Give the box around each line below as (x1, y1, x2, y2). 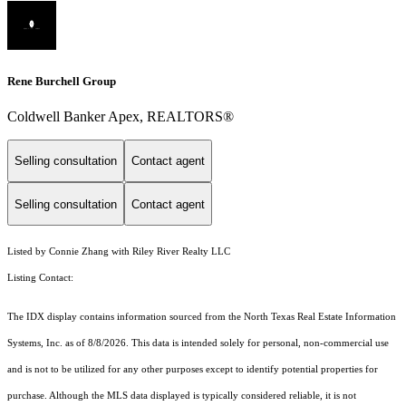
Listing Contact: (7, 273, 79, 284)
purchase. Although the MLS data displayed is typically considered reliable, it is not (7, 391, 356, 401)
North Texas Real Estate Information (244, 312, 396, 323)
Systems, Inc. (7, 338, 63, 349)
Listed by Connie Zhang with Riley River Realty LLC (7, 246, 230, 257)
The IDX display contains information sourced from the (7, 312, 244, 323)
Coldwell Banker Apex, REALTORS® (7, 108, 234, 124)
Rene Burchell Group (7, 73, 116, 88)
